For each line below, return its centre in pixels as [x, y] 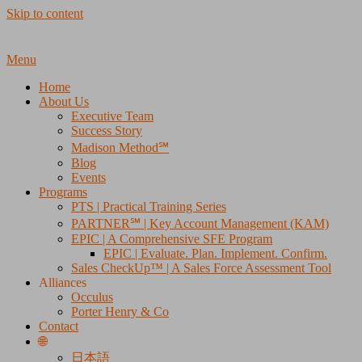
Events [88, 178]
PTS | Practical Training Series [149, 207]
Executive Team [112, 116]
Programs [63, 192]
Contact [59, 326]
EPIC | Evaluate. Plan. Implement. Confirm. [215, 254]
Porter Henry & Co [120, 312]
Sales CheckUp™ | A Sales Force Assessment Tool [201, 268]
